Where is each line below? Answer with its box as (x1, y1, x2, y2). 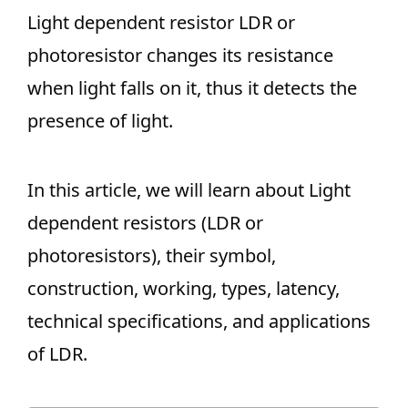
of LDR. (27, 342, 87, 366)
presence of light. (27, 108, 173, 133)
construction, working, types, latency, (27, 276, 340, 301)
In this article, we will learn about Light (27, 178, 351, 202)
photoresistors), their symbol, (27, 243, 276, 268)
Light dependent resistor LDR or (27, 10, 295, 35)
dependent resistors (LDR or (27, 210, 263, 235)
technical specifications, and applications (27, 309, 371, 333)
